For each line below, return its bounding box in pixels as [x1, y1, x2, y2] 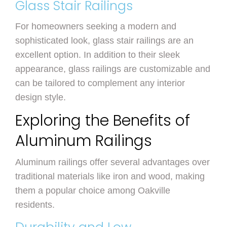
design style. [15, 92, 66, 103]
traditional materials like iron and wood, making [15, 171, 205, 182]
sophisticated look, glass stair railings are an [15, 35, 194, 46]
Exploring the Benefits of [15, 110, 190, 132]
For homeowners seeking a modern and [15, 21, 176, 32]
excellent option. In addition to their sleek [15, 50, 180, 60]
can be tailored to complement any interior [15, 78, 185, 89]
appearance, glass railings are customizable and [15, 64, 210, 74]
